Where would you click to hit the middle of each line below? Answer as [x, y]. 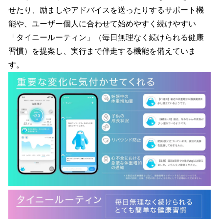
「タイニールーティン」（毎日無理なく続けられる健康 [106, 37]
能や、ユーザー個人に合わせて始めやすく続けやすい [102, 23]
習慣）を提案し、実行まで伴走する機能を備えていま [102, 51]
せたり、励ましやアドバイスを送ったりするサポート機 [106, 10]
